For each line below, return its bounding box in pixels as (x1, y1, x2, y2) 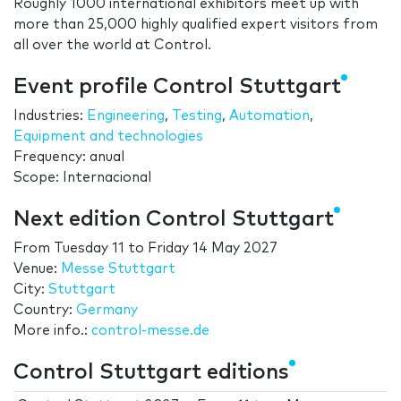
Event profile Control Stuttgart (13, 76, 341, 98)
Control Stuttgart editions (13, 362, 289, 384)
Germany (76, 303, 138, 318)
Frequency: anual (13, 150, 124, 165)
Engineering (87, 109, 165, 124)
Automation (229, 109, 310, 124)
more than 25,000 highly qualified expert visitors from (13, 18, 378, 32)
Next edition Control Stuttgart (13, 209, 334, 231)
